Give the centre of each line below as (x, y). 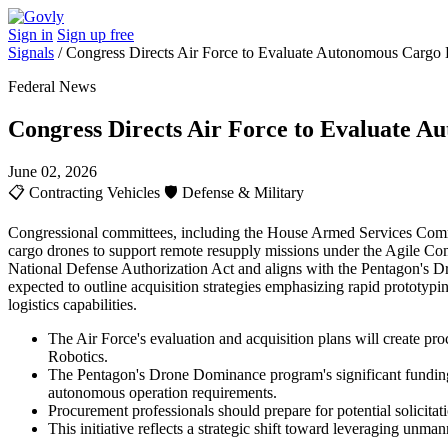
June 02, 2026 (52, 171)
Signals (31, 52)
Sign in (30, 34)
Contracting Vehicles (94, 192)
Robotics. (78, 356)
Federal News (52, 86)
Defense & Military (241, 192)
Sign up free (95, 34)
